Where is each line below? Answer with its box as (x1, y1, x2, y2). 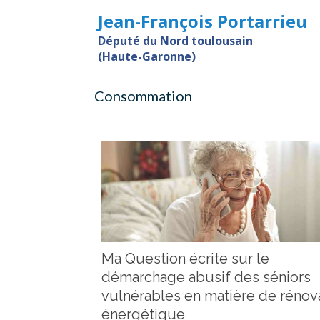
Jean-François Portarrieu (98, 9, 307, 33)
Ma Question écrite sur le (101, 250, 269, 268)
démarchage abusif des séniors (101, 269, 311, 286)
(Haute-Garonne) (98, 48, 196, 64)
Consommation (94, 87, 192, 104)
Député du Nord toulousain (98, 32, 253, 49)
